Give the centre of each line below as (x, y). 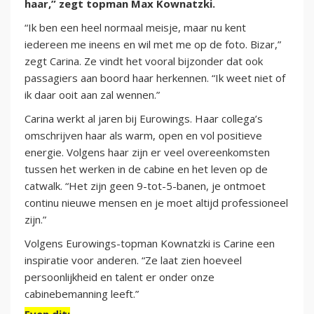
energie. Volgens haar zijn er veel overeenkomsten (147, 152)
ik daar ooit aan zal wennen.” (92, 95)
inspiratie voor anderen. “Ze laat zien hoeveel (133, 260)
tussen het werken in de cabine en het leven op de (146, 169)
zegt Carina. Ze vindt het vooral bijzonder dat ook (144, 61)
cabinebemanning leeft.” (82, 294)
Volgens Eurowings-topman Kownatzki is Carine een (150, 244)
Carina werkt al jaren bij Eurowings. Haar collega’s (144, 119)
